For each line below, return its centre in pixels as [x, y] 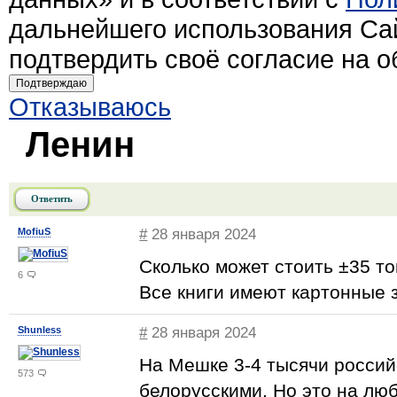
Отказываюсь [90, 107]
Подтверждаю [51, 83]
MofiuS [34, 231]
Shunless [39, 330]
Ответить [52, 198]
